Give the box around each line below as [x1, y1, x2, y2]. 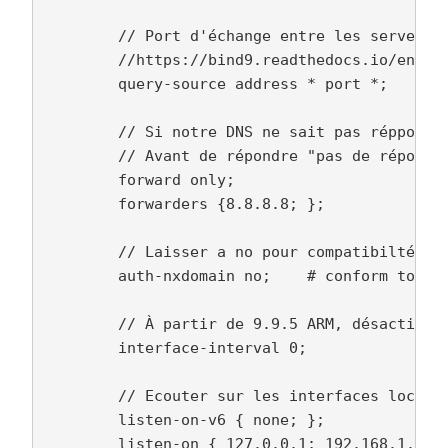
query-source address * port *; [45, 74, 388, 93]
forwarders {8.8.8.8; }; [45, 194, 325, 213]
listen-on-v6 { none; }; [45, 410, 325, 429]
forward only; [45, 170, 235, 189]
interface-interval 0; [45, 338, 307, 357]
